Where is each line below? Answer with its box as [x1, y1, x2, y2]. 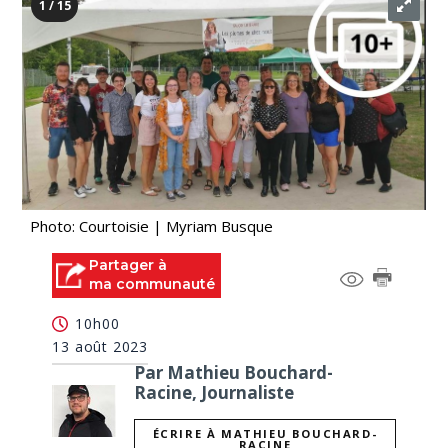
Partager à [89, 256, 168, 274]
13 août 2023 [52, 336, 149, 356]
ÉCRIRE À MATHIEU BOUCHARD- [152, 426, 378, 442]
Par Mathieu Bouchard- [134, 360, 334, 384]
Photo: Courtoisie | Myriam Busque [30, 216, 274, 236]
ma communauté [89, 275, 216, 293]
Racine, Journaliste [134, 380, 295, 404]
